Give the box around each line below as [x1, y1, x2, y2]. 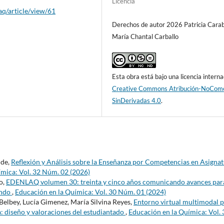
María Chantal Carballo [112, 32, 179, 41]
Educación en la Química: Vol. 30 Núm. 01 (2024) [15, 187, 166, 196]
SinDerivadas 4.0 [112, 96, 161, 105]
